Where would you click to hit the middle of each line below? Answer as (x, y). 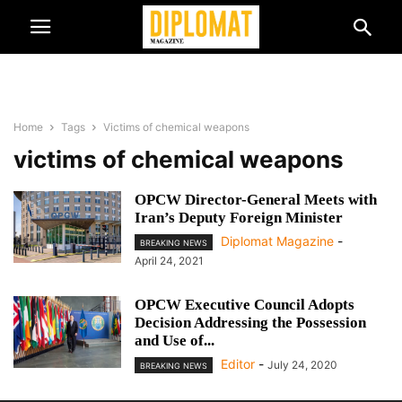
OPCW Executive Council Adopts (245, 305)
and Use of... (175, 341)
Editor (238, 364)
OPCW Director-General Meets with (256, 200)
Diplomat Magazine (277, 241)
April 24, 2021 (169, 261)
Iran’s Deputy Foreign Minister (239, 218)
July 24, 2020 (302, 365)
